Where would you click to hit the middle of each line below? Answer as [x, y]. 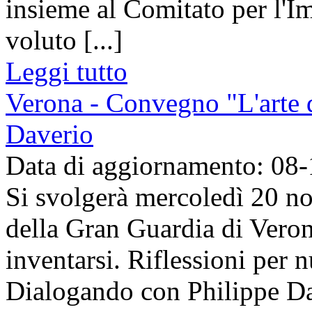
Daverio [49, 134]
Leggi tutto [67, 71]
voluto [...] [64, 40]
